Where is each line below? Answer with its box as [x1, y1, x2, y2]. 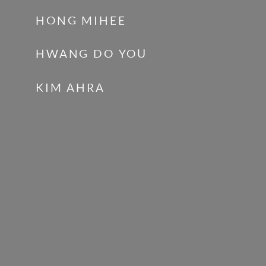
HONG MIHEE [36, 14, 126, 27]
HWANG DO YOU [36, 47, 148, 61]
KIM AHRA [36, 81, 105, 94]
